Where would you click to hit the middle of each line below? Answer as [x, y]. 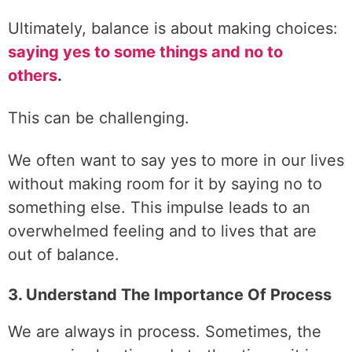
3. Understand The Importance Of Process [170, 295]
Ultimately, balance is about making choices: [173, 28]
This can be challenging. [99, 118]
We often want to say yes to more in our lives [176, 160]
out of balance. [64, 255]
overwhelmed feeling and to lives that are [162, 231]
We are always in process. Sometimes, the [165, 332]
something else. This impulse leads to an [159, 207]
